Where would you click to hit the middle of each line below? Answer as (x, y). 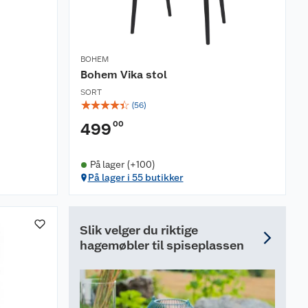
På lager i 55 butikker (135, 178)
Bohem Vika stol (124, 75)
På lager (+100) (122, 165)
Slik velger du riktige (139, 230)
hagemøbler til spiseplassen (162, 245)
